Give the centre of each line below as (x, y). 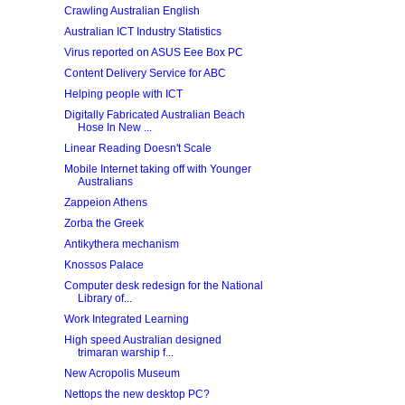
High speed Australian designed (142, 340)
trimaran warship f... (125, 353)
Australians (105, 182)
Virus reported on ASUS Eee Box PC (153, 52)
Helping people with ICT (123, 94)
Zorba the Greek (104, 223)
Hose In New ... (114, 127)
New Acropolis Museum (122, 373)
